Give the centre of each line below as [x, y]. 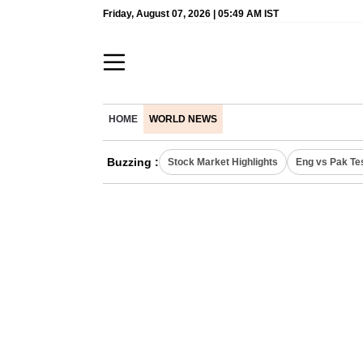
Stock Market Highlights [223, 162]
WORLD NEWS [183, 119]
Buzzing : [133, 162]
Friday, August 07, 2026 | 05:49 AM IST [191, 14]
